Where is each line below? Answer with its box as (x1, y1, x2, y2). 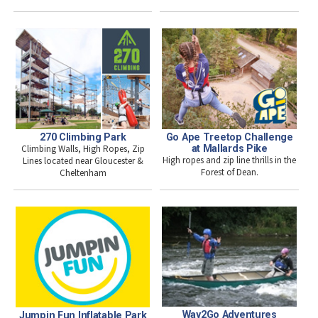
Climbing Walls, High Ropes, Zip (21, 142, 145, 155)
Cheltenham (59, 166, 106, 179)
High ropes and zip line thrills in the (163, 153, 297, 166)
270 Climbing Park (40, 131, 126, 143)
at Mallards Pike (191, 142, 268, 154)
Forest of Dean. (200, 165, 258, 178)
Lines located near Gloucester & (22, 154, 143, 167)
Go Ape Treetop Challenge (165, 131, 293, 143)
